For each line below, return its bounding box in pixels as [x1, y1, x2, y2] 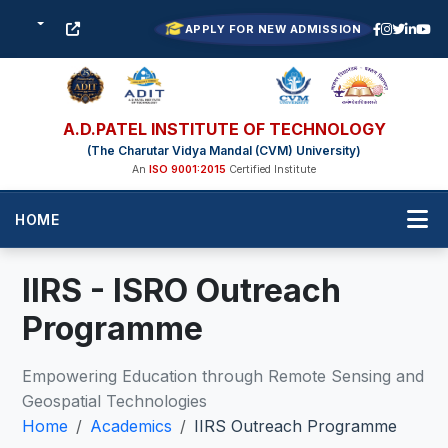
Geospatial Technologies [22, 391, 208, 411]
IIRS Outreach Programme [194, 416, 398, 436]
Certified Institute [226, 163, 316, 176]
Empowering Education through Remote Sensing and [22, 366, 425, 386]
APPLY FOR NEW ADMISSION [184, 21, 361, 36]
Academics [90, 416, 173, 436]
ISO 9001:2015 [149, 163, 226, 176]
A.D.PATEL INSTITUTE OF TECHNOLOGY [62, 119, 386, 139]
